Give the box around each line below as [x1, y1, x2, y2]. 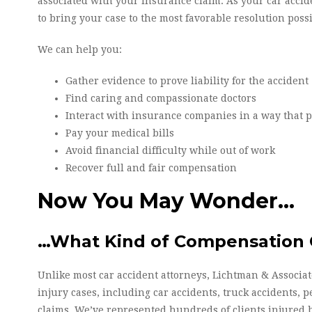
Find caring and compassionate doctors [65, 93, 256, 104]
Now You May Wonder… [38, 188, 295, 214]
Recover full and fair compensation [65, 162, 237, 173]
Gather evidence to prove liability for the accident [65, 75, 309, 86]
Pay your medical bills [65, 127, 174, 139]
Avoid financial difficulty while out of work [65, 145, 275, 156]
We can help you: [38, 44, 122, 55]
